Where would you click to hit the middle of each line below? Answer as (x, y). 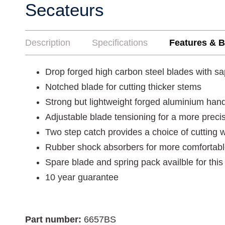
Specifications (120, 43)
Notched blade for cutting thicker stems (123, 87)
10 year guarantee (82, 177)
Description (48, 43)
